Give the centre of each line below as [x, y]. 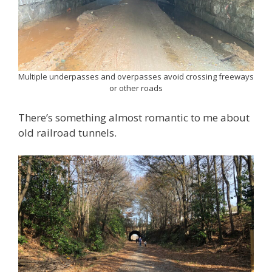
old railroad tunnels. [67, 132]
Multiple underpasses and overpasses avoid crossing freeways [136, 77]
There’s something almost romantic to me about [134, 117]
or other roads [136, 88]
